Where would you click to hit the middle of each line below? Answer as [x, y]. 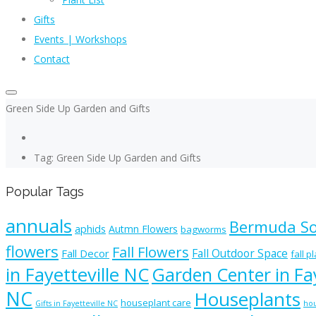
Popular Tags [45, 192]
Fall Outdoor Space [240, 253]
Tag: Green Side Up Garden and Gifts [117, 158]
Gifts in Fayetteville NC [77, 303]
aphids [90, 229]
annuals [39, 226]
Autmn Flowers [143, 229]
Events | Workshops [80, 39]
